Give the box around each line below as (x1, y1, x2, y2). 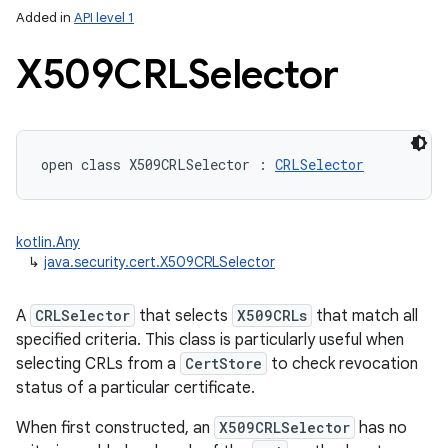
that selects (135, 306, 232, 326)
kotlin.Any (16, 233, 80, 251)
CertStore (185, 354, 262, 373)
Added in (16, 9, 74, 26)
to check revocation (267, 354, 418, 374)
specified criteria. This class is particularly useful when (16, 330, 404, 350)
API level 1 (74, 9, 134, 26)
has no (355, 418, 407, 438)
